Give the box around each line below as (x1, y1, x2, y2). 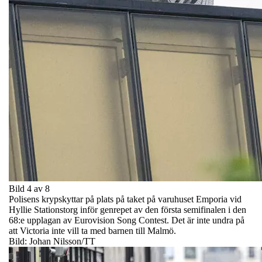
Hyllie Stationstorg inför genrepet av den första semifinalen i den (9, 204, 246, 215)
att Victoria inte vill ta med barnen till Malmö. (9, 225, 176, 236)
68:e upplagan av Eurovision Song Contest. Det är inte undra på (9, 215, 244, 225)
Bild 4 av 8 (9, 183, 50, 194)
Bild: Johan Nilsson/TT (9, 236, 95, 246)
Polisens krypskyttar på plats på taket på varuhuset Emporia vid (9, 194, 242, 204)
